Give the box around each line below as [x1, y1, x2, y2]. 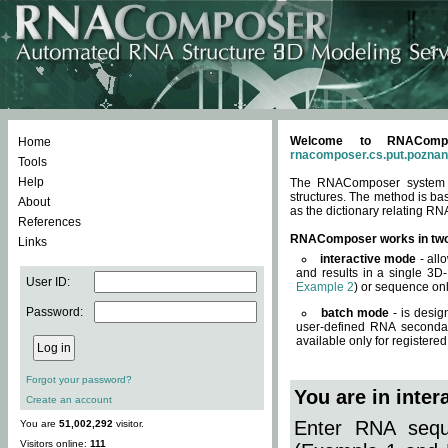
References [18, 215, 81, 229]
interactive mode [319, 252, 417, 266]
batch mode [321, 306, 390, 320]
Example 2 [296, 280, 354, 294]
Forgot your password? [26, 374, 132, 385]
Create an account [26, 394, 112, 405]
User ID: [26, 275, 70, 289]
